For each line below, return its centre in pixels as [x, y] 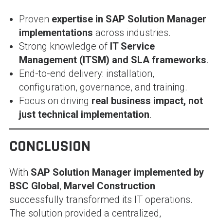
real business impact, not [147, 100]
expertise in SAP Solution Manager [129, 19]
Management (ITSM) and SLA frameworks [112, 60]
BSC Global [34, 186]
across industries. [132, 32]
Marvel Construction [109, 186]
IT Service [132, 46]
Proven [35, 19]
